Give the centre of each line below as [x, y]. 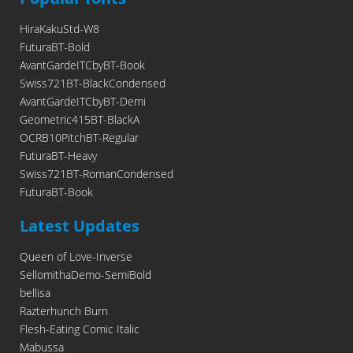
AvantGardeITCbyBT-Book [82, 65]
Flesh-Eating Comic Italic [80, 329]
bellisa [35, 293]
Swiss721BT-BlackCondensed [93, 84]
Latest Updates [80, 226]
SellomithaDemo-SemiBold [85, 275]
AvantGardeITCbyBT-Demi [83, 102]
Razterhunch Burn [64, 311]
